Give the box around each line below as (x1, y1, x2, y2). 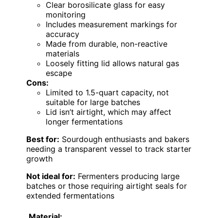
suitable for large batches (46, 97, 140, 108)
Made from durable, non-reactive (46, 39, 167, 49)
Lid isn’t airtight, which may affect (46, 107, 171, 117)
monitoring (46, 10, 86, 20)
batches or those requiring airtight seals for (26, 181, 187, 191)
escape (46, 68, 72, 78)
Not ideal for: (26, 171, 75, 182)
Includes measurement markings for (46, 19, 177, 30)
